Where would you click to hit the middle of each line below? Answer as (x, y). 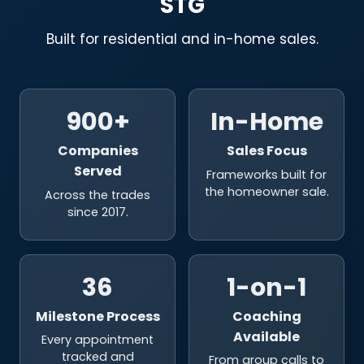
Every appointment (97, 340)
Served (97, 171)
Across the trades (97, 195)
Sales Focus (266, 151)
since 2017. (97, 212)
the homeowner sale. (266, 191)
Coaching (266, 316)
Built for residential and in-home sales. (182, 39)
